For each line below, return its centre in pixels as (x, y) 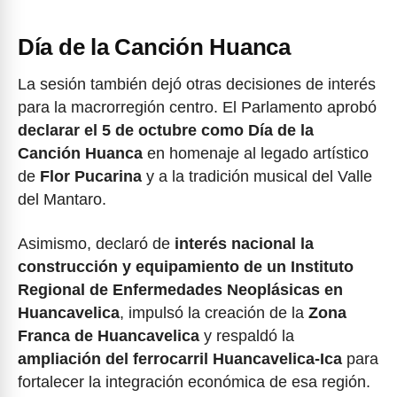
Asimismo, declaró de (96, 244)
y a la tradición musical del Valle (257, 176)
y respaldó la (247, 336)
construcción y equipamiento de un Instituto (186, 267)
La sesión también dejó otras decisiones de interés (197, 84)
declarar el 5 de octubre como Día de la (166, 130)
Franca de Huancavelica (109, 336)
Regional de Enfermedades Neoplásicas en (180, 290)
